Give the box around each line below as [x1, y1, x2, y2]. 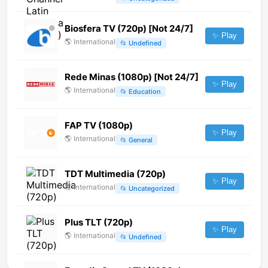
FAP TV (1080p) [65, 120, 133, 132]
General [129, 135, 153, 144]
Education [129, 87, 161, 96]
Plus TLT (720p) [65, 217, 133, 229]
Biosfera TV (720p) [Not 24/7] [65, 23, 193, 35]
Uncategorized [129, 184, 175, 193]
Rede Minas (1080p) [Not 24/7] [65, 71, 199, 83]
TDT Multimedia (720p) [65, 168, 166, 180]
